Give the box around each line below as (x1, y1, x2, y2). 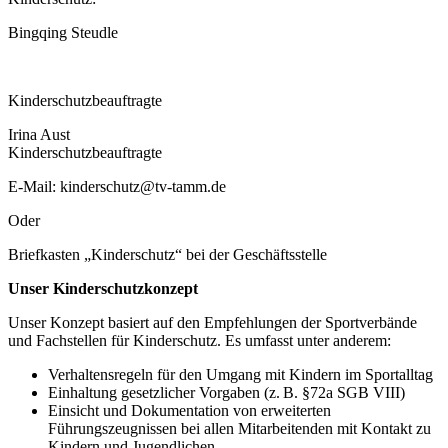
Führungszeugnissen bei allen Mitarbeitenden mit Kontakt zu (48, 419, 431, 437)
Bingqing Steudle (8, 23, 118, 41)
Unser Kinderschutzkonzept (8, 279, 198, 297)
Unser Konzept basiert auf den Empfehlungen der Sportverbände (8, 313, 417, 331)
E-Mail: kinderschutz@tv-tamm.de (8, 177, 226, 195)
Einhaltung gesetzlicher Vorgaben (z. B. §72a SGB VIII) (48, 383, 405, 401)
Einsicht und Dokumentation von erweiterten (48, 401, 331, 419)
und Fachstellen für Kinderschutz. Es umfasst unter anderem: (8, 331, 391, 349)
